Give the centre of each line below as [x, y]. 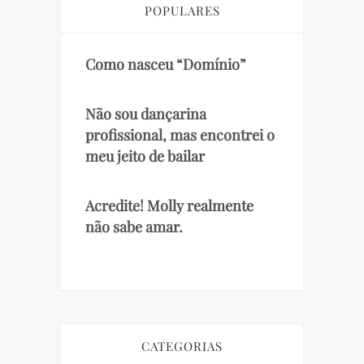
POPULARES [182, 11]
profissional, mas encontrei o [180, 135]
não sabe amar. [134, 227]
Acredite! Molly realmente [169, 206]
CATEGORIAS [182, 347]
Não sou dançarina [146, 114]
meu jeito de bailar [145, 156]
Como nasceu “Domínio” [165, 65]
